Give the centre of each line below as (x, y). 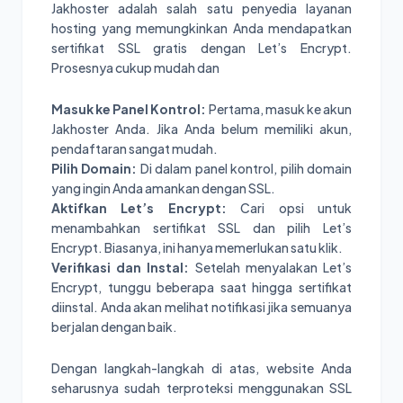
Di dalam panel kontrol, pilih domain (245, 169)
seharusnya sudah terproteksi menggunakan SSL (201, 388)
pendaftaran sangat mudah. (134, 149)
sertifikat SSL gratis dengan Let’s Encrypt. (201, 48)
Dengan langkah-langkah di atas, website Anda (201, 368)
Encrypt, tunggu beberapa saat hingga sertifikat (201, 287)
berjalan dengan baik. (114, 327)
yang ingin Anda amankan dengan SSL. (163, 188)
